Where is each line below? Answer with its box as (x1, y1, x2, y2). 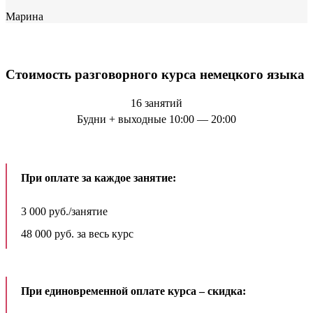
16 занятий (131, 97, 182, 110)
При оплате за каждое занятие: (21, 172, 176, 184)
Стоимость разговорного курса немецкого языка (6, 66, 305, 82)
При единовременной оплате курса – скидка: (21, 285, 246, 298)
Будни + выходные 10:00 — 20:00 (77, 113, 236, 126)
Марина (6, 10, 43, 22)
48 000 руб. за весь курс (21, 228, 133, 240)
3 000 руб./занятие (21, 205, 108, 218)
